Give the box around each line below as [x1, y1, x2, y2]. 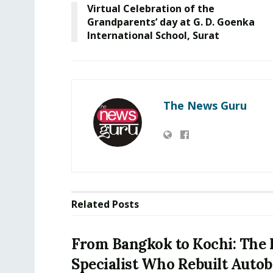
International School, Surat [87, 29, 219, 43]
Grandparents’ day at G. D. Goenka [87, 15, 255, 29]
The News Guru [163, 98, 247, 113]
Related [71, 197, 110, 211]
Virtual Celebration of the [87, 2, 214, 16]
